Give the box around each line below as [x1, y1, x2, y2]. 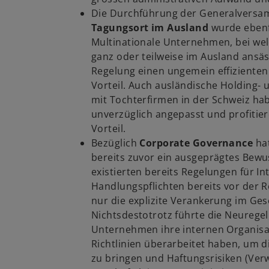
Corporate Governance [139, 136, 256, 150]
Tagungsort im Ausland [91, 20, 211, 34]
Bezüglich [91, 136, 140, 150]
